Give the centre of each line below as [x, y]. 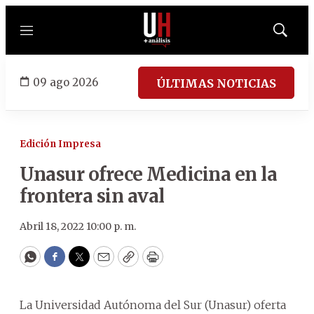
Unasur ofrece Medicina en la [148, 174]
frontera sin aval [92, 196]
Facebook [83, 263]
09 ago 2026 [66, 82]
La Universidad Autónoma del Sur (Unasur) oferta [153, 305]
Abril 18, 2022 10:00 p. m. [78, 226]
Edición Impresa [60, 144]
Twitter [102, 263]
